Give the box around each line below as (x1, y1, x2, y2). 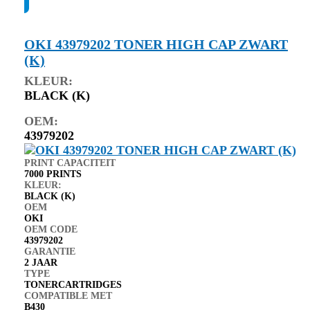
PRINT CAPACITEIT (24, 157, 116, 168)
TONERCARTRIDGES (24, 279, 122, 290)
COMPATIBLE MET (24, 290, 112, 301)
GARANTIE (24, 246, 75, 257)
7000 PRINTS (24, 168, 82, 179)
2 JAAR (24, 257, 57, 268)
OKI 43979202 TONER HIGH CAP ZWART (24, 36, 288, 52)
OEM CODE (24, 224, 77, 235)
